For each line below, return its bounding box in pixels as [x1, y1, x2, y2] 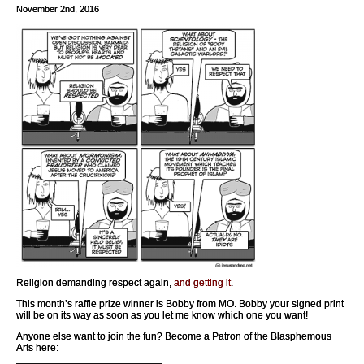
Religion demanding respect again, [16, 277, 174, 289]
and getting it [174, 277, 231, 289]
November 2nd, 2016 [16, 4, 99, 15]
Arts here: [16, 342, 58, 354]
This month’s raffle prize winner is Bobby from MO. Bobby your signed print [16, 298, 344, 310]
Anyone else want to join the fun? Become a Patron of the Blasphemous [16, 331, 331, 343]
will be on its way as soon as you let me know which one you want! [16, 310, 308, 322]
